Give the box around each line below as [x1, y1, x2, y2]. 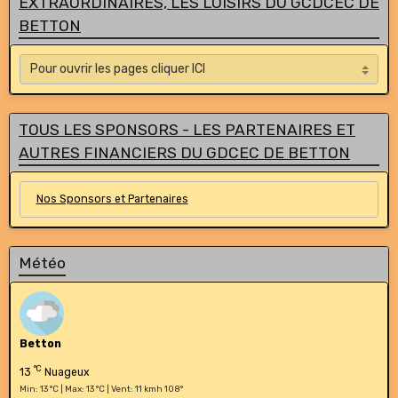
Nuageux [42, 365, 90, 378]
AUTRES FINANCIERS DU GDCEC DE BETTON [19, 143, 350, 162]
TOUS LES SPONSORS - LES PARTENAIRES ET [19, 120, 355, 139]
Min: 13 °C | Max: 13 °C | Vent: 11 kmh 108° [20, 383, 183, 394]
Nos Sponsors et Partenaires [36, 193, 188, 206]
